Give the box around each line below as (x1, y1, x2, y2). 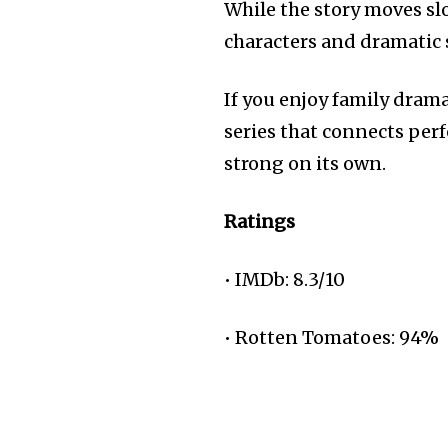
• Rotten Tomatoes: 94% (224, 326, 440, 349)
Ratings (224, 210, 296, 233)
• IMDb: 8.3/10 (224, 268, 346, 291)
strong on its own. (224, 152, 387, 175)
